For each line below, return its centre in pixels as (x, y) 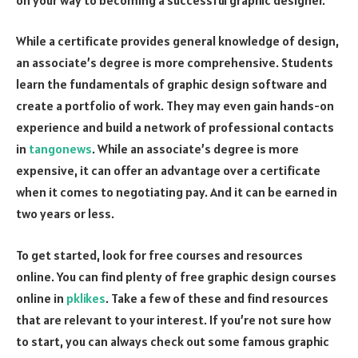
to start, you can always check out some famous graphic (173, 341)
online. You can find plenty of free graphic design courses (176, 276)
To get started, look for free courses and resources (159, 255)
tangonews (60, 149)
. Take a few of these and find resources (217, 298)
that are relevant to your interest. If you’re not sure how (173, 319)
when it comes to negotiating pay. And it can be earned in (177, 192)
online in (41, 298)
